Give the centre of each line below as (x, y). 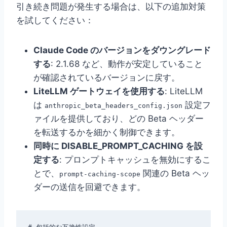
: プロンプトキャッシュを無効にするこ (135, 160)
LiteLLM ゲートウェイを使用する (99, 91)
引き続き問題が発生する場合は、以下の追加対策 (111, 7)
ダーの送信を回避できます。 (89, 187)
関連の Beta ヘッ (175, 174)
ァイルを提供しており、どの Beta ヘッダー (119, 119)
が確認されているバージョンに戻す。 (107, 78)
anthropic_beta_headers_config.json (113, 106)
